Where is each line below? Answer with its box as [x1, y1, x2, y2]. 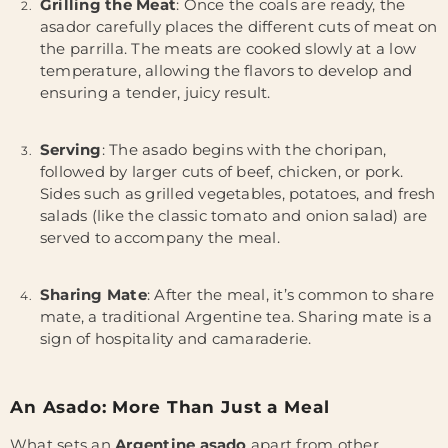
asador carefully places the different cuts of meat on [40, 17, 438, 36]
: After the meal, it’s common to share [146, 285, 435, 304]
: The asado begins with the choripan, [101, 140, 387, 159]
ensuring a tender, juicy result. [40, 83, 271, 102]
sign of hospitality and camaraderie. [40, 329, 312, 348]
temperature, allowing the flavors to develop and [40, 61, 413, 80]
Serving [40, 140, 102, 159]
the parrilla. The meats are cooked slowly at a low [40, 39, 416, 58]
